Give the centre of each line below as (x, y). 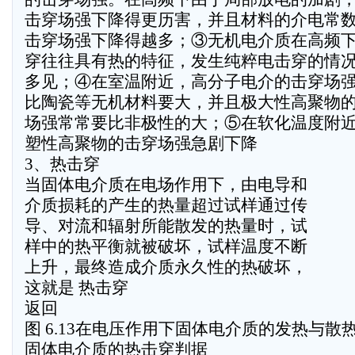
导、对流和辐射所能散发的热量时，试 (166, 226)
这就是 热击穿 (76, 288)
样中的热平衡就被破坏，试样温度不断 (166, 246)
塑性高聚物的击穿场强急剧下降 (141, 143)
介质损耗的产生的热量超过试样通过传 (166, 205)
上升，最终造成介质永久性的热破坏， (166, 267)
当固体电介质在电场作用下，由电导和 (166, 185)
